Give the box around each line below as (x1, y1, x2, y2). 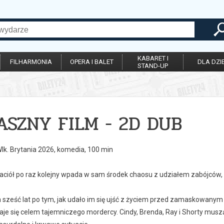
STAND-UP (137, 62, 168, 69)
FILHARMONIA (9, 58, 52, 65)
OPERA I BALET (70, 58, 113, 65)
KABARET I (137, 54, 168, 62)
